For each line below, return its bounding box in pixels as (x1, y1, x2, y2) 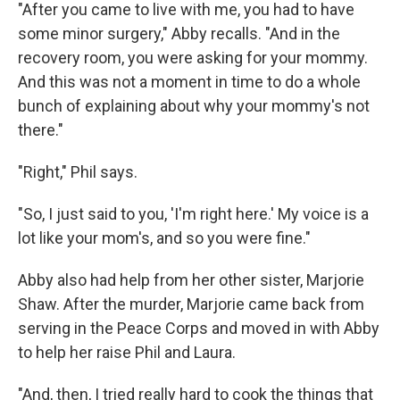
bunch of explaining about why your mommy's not (18, 96, 370, 115)
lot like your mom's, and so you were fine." (18, 228, 311, 247)
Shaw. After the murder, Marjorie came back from (18, 294, 364, 313)
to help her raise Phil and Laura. (18, 342, 236, 362)
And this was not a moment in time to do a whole (18, 71, 361, 91)
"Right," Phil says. (18, 162, 137, 181)
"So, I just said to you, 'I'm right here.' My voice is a (18, 204, 369, 223)
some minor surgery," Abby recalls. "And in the (18, 23, 340, 43)
